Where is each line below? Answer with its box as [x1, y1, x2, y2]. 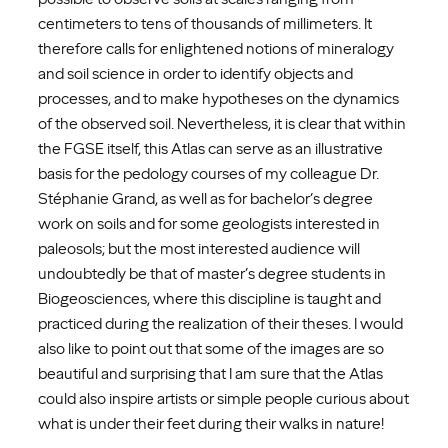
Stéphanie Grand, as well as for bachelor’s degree [38, 188, 373, 208]
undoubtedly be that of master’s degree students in [38, 263, 386, 283]
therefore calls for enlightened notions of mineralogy [38, 38, 394, 58]
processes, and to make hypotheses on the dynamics [38, 88, 399, 108]
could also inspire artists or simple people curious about [38, 388, 409, 408]
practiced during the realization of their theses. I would [38, 313, 403, 333]
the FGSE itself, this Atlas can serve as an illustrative [38, 138, 383, 158]
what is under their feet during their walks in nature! [38, 413, 384, 433]
